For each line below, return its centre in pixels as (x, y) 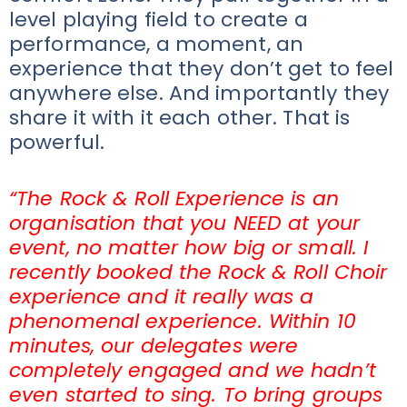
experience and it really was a (162, 296)
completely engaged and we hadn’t (193, 370)
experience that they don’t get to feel (202, 68)
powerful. (60, 142)
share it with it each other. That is (180, 117)
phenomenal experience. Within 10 (183, 321)
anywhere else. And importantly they (199, 93)
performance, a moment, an (156, 44)
